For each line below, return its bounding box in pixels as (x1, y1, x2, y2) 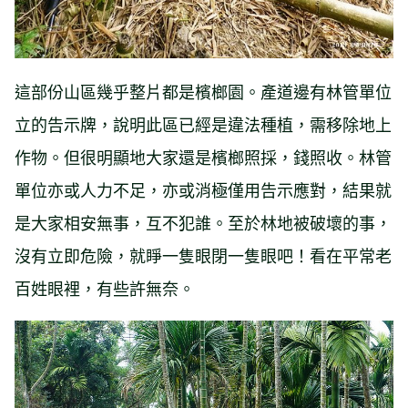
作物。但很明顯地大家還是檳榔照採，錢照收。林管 (15, 144, 392, 168)
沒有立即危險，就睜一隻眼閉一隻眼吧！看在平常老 (15, 242, 392, 267)
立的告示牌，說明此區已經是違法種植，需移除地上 (15, 111, 392, 136)
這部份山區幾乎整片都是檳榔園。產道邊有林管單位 (15, 78, 392, 103)
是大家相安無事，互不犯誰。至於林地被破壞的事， (15, 209, 392, 234)
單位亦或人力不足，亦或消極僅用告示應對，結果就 (15, 177, 392, 201)
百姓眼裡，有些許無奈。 (15, 275, 195, 300)
